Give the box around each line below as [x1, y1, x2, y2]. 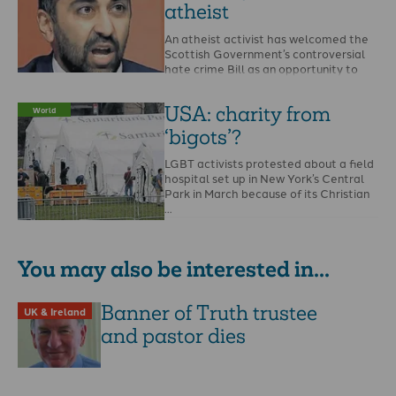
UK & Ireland [23, 303, 86, 318]
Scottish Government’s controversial [164, 44, 366, 61]
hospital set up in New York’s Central [164, 170, 365, 187]
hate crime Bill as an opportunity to [164, 59, 359, 76]
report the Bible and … [164, 74, 287, 91]
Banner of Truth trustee [100, 300, 317, 326]
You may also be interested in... [18, 254, 330, 283]
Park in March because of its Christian [164, 185, 370, 202]
